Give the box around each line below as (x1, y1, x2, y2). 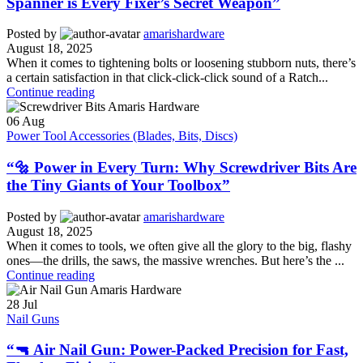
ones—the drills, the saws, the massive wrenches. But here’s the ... (6, 253, 344, 267)
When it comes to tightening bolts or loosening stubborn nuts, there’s (6, 56, 356, 70)
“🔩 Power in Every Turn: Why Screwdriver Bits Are (6, 159, 357, 176)
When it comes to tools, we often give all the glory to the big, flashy (6, 238, 352, 253)
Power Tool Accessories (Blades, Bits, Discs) (6, 129, 237, 143)
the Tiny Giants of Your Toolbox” (6, 177, 230, 194)
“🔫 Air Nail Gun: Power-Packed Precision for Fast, (6, 341, 348, 359)
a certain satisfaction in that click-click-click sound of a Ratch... (6, 70, 328, 85)
